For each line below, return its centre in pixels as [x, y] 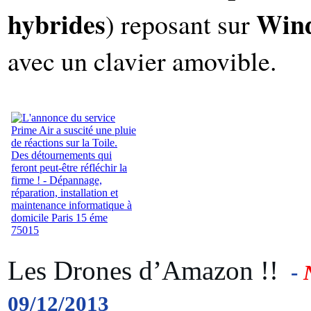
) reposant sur [181, 24]
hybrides [57, 24]
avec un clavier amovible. [142, 60]
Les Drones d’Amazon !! [146, 270]
